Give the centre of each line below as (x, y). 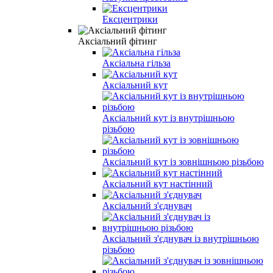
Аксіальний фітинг (118, 41)
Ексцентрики (130, 19)
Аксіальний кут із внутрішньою (168, 118)
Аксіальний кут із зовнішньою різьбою (183, 161)
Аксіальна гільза (136, 63)
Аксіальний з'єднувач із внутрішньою (181, 238)
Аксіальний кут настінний (158, 183)
